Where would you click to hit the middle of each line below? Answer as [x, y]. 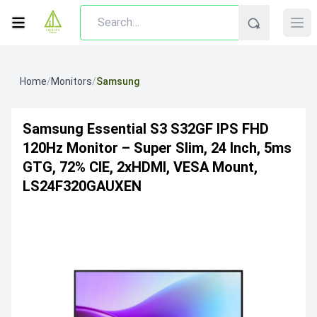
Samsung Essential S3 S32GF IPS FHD [146, 129]
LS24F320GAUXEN [82, 186]
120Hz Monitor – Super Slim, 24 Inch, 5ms [157, 148]
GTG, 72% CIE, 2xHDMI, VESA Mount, [140, 167]
